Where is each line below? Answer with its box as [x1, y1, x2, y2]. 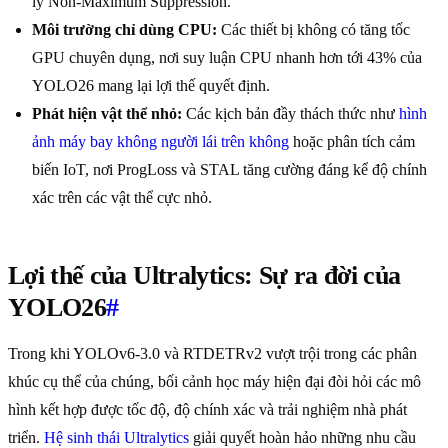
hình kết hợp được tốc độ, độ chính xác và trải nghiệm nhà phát [8, 401, 407, 419]
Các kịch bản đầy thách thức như [182, 105, 399, 123]
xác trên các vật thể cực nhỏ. [32, 189, 212, 207]
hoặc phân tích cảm [289, 133, 415, 151]
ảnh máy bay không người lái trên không [32, 133, 289, 151]
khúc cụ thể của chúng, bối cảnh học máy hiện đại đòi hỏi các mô [8, 373, 421, 391]
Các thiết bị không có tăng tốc [217, 21, 410, 39]
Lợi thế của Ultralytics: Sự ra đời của [8, 261, 401, 291]
